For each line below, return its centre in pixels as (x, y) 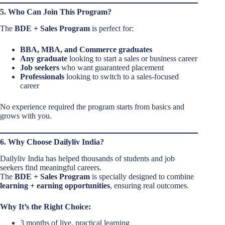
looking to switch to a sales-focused (122, 76)
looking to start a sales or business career (132, 58)
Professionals (42, 76)
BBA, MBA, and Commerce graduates (86, 49)
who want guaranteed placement (111, 67)
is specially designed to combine (142, 176)
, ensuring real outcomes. (149, 185)
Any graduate (44, 58)
